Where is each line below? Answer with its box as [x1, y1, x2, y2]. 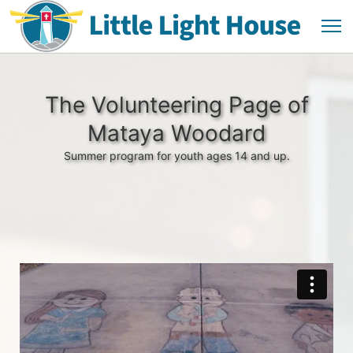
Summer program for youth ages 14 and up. [63, 149, 290, 162]
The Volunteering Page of [44, 91, 309, 118]
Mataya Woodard [87, 120, 266, 147]
